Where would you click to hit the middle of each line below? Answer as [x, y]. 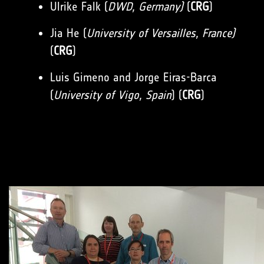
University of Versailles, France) [161, 33]
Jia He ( [68, 33]
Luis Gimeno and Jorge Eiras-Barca [133, 77]
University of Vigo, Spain [113, 95]
